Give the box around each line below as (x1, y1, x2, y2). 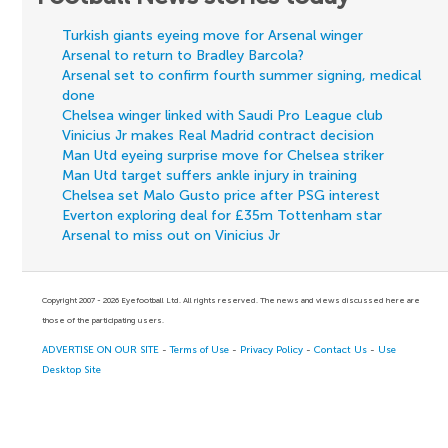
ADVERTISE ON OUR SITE (42, 343, 160, 356)
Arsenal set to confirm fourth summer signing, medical (62, 66, 422, 84)
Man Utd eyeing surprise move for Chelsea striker (62, 146, 385, 164)
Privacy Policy (240, 343, 304, 356)
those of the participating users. (42, 314, 165, 325)
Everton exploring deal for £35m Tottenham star (62, 206, 383, 224)
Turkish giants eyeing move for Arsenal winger (62, 26, 364, 44)
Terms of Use (170, 343, 230, 356)
